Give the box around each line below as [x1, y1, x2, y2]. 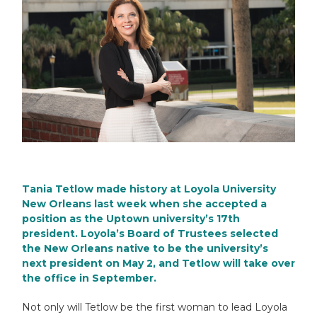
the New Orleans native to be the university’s [22, 241, 268, 255]
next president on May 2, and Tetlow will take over [22, 256, 295, 270]
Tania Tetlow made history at [22, 182, 184, 195]
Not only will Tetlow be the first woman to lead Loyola [22, 300, 287, 313]
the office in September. [22, 271, 156, 284]
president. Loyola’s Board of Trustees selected [22, 226, 278, 240]
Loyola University [184, 182, 276, 195]
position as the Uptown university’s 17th [22, 212, 240, 225]
